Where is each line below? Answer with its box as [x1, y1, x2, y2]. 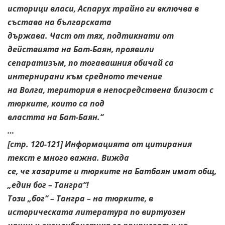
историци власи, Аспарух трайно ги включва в [8, 3, 199, 14]
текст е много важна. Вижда [8, 152, 129, 163]
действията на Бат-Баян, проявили [8, 43, 154, 55]
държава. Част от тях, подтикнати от [8, 30, 174, 41]
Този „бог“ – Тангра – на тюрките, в [8, 192, 153, 204]
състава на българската [8, 16, 111, 28]
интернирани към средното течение [8, 70, 162, 82]
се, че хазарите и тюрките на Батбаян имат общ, [8, 165, 216, 177]
